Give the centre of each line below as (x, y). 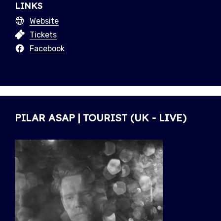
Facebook (47, 49)
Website (44, 21)
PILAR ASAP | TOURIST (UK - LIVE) (101, 118)
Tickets (43, 35)
